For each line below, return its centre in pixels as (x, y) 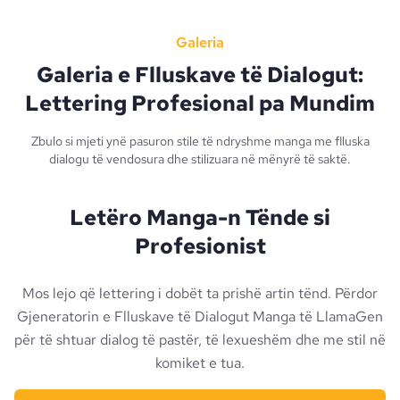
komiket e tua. (200, 362)
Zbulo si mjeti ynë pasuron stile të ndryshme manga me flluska (200, 141)
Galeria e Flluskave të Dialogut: (200, 74)
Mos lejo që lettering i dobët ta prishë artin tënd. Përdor (200, 293)
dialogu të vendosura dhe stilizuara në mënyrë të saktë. (200, 158)
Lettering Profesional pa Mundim (200, 103)
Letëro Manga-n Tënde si (200, 217)
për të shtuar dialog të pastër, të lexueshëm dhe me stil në (200, 339)
